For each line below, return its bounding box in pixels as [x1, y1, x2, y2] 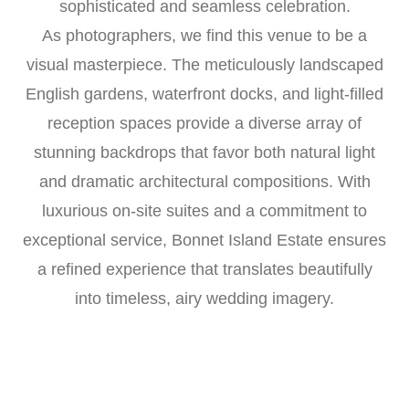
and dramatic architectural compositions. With [38, 173, 371, 192]
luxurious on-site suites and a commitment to [42, 202, 367, 221]
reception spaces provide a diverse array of [47, 114, 362, 133]
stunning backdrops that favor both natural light [34, 143, 375, 163]
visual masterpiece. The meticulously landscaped [26, 56, 383, 75]
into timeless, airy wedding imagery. [75, 289, 334, 309]
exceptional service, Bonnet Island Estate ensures [23, 231, 386, 250]
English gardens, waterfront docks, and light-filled [26, 85, 383, 104]
